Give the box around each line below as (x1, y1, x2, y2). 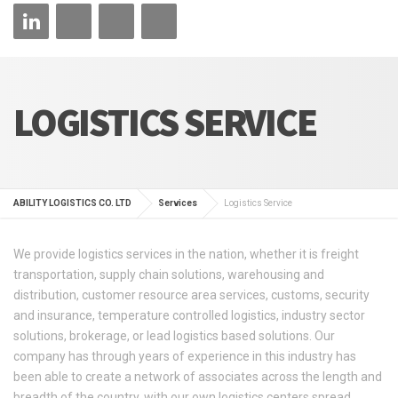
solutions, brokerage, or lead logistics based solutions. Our (13, 328, 335, 343)
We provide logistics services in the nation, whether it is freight (13, 246, 359, 261)
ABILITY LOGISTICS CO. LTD (13, 197, 131, 208)
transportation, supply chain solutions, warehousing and (13, 267, 324, 282)
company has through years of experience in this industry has (13, 348, 356, 363)
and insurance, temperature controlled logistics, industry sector (13, 307, 365, 322)
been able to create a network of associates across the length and (13, 369, 382, 384)
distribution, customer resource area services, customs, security (13, 287, 370, 302)
